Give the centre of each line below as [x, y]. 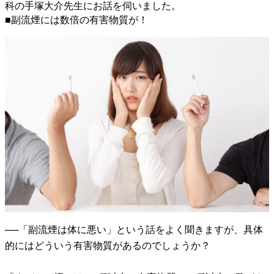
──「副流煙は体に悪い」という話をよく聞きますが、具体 [134, 230]
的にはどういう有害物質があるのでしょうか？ [108, 246]
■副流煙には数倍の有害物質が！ [76, 20]
